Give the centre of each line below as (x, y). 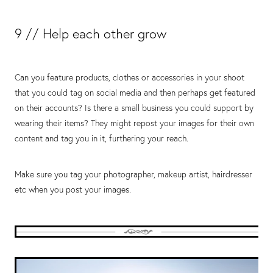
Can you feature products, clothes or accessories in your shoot (129, 78)
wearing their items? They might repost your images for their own (134, 123)
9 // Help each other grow (90, 34)
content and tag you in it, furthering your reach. (103, 139)
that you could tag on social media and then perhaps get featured (135, 93)
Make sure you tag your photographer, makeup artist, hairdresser (133, 175)
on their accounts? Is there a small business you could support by (134, 108)
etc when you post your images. (74, 190)
